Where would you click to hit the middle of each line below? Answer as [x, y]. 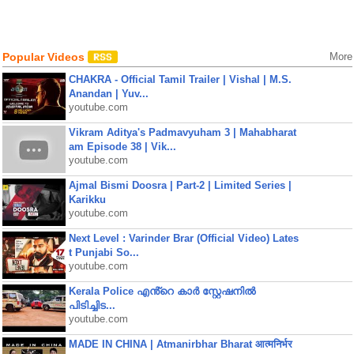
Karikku [87, 200]
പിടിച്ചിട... [92, 305]
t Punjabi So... [104, 252]
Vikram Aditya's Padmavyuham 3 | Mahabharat [182, 132]
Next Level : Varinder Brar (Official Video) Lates [183, 238]
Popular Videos [45, 57]
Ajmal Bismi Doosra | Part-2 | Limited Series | [180, 185]
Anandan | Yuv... [108, 94]
